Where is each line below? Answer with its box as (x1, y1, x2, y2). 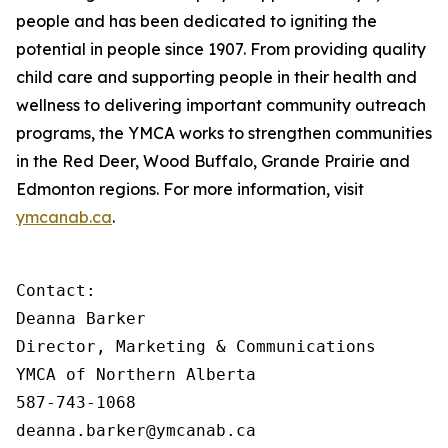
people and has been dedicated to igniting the (16, 11, 377, 31)
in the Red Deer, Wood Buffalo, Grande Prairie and (16, 151, 410, 171)
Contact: (16, 281, 96, 300)
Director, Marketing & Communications (16, 337, 376, 356)
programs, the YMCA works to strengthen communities (16, 123, 432, 143)
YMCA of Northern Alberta (16, 365, 256, 384)
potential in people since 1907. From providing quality (16, 39, 426, 59)
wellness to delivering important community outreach (16, 95, 426, 115)
